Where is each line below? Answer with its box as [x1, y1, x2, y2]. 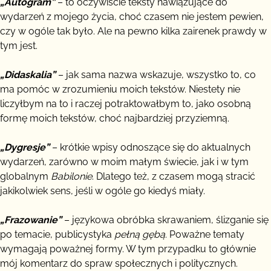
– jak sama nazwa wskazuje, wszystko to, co [56, 68, 256, 80]
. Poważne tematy [165, 228, 244, 240]
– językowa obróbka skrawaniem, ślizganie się [62, 214, 269, 226]
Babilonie [51, 170, 92, 182]
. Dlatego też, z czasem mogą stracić [92, 170, 255, 182]
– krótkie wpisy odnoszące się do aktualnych [50, 141, 250, 153]
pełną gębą [114, 228, 165, 240]
